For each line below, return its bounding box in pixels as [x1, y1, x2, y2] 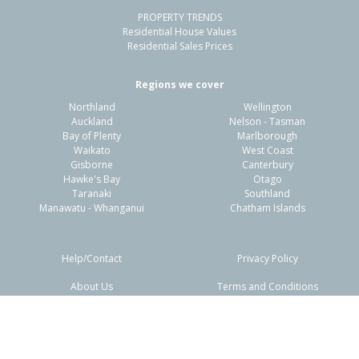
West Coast [241, 143, 293, 157]
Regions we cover [135, 78, 224, 91]
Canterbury [241, 158, 293, 171]
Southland [244, 187, 290, 200]
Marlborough [237, 129, 297, 143]
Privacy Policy [236, 252, 298, 265]
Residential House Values [123, 25, 236, 38]
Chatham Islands [229, 201, 305, 215]
